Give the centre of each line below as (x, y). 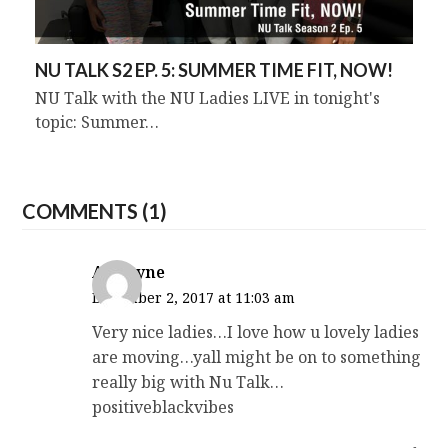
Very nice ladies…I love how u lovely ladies (256, 332)
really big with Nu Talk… (188, 382)
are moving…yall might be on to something (257, 357)
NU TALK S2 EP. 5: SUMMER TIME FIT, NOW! (213, 70)
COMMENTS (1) (95, 211)
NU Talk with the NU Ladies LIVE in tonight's (207, 98)
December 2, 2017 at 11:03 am (194, 298)
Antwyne (129, 272)
